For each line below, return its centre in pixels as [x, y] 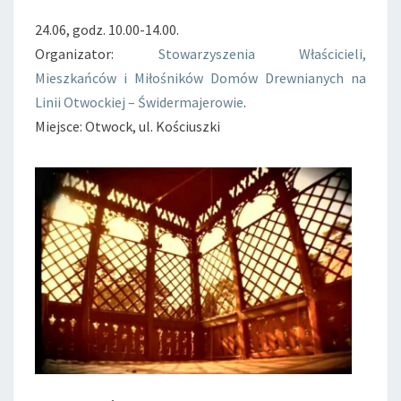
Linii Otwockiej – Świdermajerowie [139, 102]
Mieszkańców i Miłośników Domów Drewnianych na [200, 78]
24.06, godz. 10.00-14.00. [107, 30]
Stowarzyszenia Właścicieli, [262, 54]
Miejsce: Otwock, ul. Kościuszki [128, 126]
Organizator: [97, 54]
